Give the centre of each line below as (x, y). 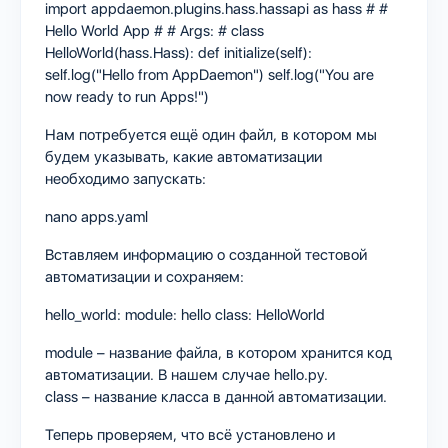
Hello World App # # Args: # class (154, 30)
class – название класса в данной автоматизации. (216, 396)
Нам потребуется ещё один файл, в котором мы (211, 134)
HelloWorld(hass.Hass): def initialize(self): (178, 52)
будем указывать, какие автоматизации (183, 156)
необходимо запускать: (125, 178)
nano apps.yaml (96, 216)
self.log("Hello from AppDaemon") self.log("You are (209, 74)
